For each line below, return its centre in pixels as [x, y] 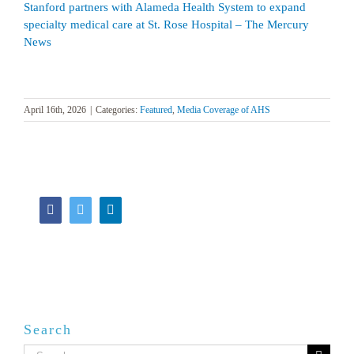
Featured [156, 110]
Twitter [102, 209]
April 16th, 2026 [55, 110]
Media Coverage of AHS [224, 110]
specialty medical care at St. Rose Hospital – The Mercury [166, 25]
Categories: [118, 110]
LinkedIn [137, 209]
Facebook [78, 209]
